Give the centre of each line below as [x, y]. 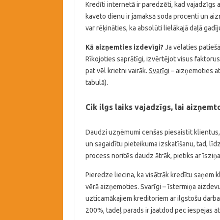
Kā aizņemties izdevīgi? [124, 47]
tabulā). [96, 82]
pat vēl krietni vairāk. [117, 71]
